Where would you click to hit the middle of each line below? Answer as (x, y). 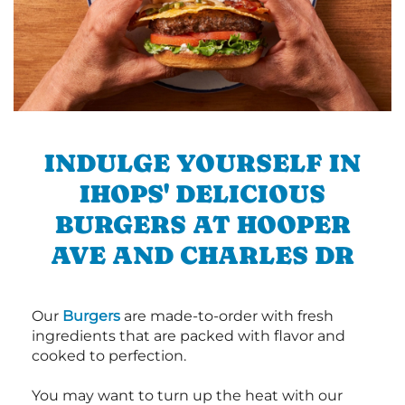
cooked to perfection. (109, 355)
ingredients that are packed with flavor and (188, 335)
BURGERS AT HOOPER (202, 224)
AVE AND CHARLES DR (202, 254)
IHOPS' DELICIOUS (202, 193)
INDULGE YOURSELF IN (202, 162)
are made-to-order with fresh (227, 316)
